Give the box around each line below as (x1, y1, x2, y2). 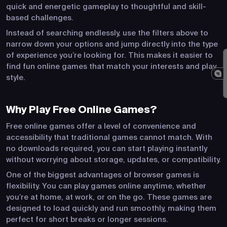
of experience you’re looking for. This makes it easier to (6, 51, 213, 59)
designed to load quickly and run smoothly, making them (6, 204, 216, 212)
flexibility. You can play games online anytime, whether (6, 182, 206, 190)
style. (6, 73, 25, 82)
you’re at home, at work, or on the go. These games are (6, 193, 212, 201)
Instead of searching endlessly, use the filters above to (6, 29, 208, 37)
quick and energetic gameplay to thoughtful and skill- (6, 3, 206, 11)
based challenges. (6, 14, 73, 22)
